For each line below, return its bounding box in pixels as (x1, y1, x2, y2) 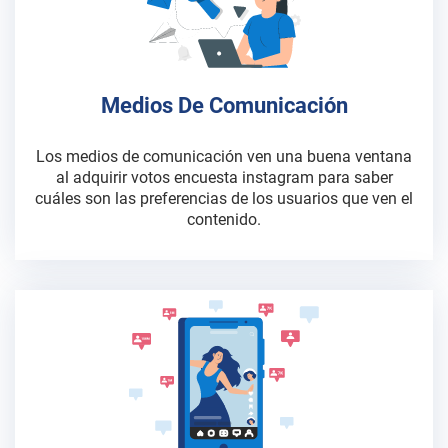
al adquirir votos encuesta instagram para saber (55, 168, 393, 187)
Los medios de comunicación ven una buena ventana (36, 147, 412, 166)
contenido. (187, 210, 261, 229)
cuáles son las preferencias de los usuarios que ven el (35, 189, 413, 208)
